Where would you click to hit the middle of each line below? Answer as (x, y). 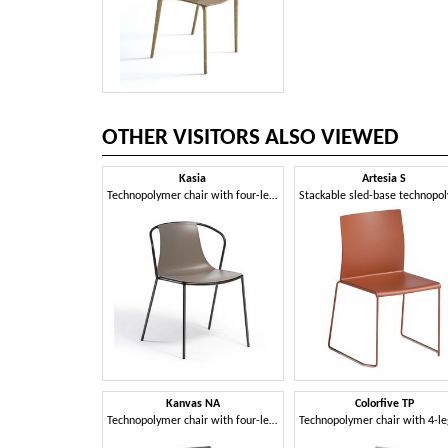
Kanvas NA (192, 404)
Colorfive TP (384, 404)
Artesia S (384, 178)
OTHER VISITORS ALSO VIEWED (250, 138)
